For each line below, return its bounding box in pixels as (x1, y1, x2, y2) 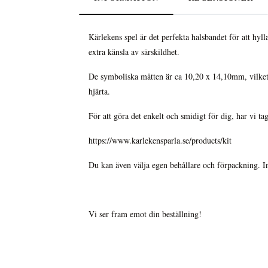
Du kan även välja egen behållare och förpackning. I (89, 159, 266, 171)
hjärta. (89, 86, 113, 98)
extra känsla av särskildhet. (89, 46, 182, 58)
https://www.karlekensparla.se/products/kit (89, 135, 232, 147)
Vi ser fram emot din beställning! (89, 208, 205, 220)
